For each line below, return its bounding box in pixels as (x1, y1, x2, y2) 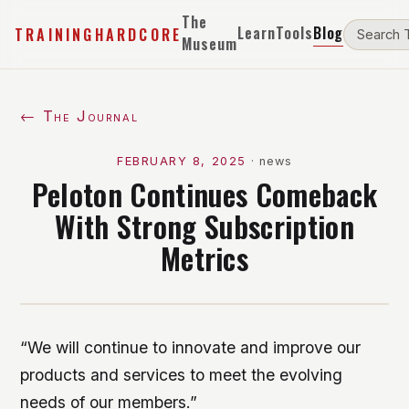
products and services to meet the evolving (20, 365, 343, 384)
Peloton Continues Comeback (31, 173, 378, 215)
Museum (182, 33, 237, 55)
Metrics (160, 236, 249, 279)
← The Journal (20, 107, 139, 125)
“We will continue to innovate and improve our (20, 338, 362, 357)
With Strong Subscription (55, 204, 354, 247)
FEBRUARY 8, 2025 (117, 154, 246, 168)
